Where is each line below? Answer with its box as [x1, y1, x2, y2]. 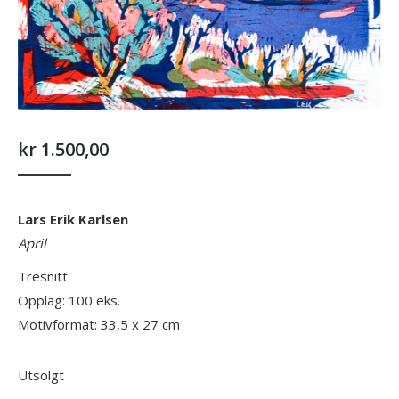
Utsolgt [18, 366, 64, 385]
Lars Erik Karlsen [18, 210, 128, 229]
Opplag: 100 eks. [18, 291, 120, 310]
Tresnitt [18, 267, 68, 286]
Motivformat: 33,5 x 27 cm [18, 315, 180, 334]
